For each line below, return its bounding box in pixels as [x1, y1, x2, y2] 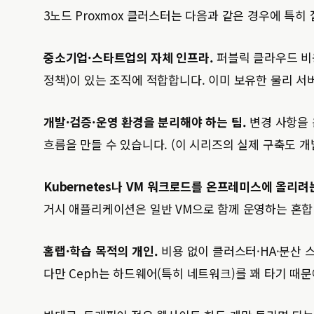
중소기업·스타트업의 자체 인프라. [43, 48, 214, 66]
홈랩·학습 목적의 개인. [43, 242, 158, 259]
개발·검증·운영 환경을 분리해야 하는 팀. [43, 113, 247, 130]
